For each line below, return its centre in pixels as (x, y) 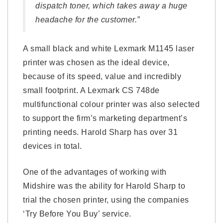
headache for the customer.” (88, 19)
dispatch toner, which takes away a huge (111, 5)
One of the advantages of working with (95, 172)
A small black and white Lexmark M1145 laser (109, 48)
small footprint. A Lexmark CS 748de (91, 90)
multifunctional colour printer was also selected (111, 104)
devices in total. (53, 146)
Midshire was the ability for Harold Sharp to (104, 186)
